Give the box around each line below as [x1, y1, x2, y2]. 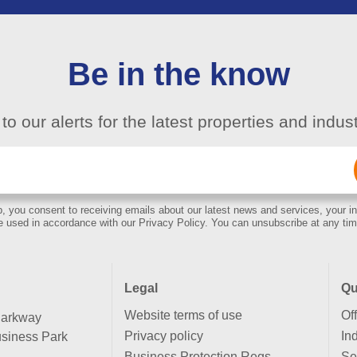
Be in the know [67, 57, 290, 92]
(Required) [131, 172, 178, 185]
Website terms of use [124, 308, 242, 322]
